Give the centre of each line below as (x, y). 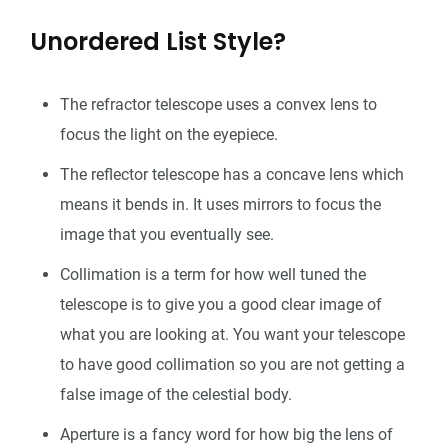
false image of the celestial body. (176, 394)
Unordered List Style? (158, 41)
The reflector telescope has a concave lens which (232, 174)
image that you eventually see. (167, 234)
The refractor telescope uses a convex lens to (218, 104)
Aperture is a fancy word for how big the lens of (226, 434)
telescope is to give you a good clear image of (221, 304)
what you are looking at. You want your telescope (232, 334)
